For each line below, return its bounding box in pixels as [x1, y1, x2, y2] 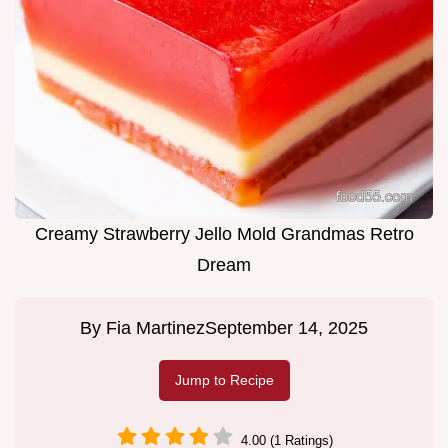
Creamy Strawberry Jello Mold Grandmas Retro [34, 224, 414, 245]
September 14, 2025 [205, 318, 368, 339]
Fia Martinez [106, 318, 205, 339]
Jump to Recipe [174, 372, 274, 389]
